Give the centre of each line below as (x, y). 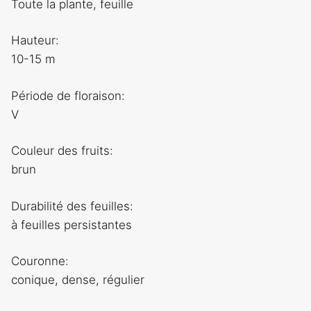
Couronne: (40, 261)
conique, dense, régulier (78, 280)
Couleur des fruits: (62, 151)
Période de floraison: (68, 95)
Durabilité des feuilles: (72, 206)
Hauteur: (35, 41)
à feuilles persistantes (72, 225)
